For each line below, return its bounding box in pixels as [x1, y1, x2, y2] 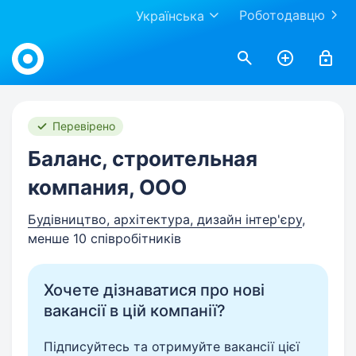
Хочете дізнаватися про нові [44, 281, 265, 300]
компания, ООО [28, 175, 187, 199]
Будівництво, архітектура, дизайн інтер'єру [28, 211, 302, 227]
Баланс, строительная [28, 146, 257, 171]
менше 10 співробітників [28, 230, 181, 246]
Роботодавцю [239, 7, 325, 23]
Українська [136, 8, 204, 24]
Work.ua [11, 33, 60, 49]
